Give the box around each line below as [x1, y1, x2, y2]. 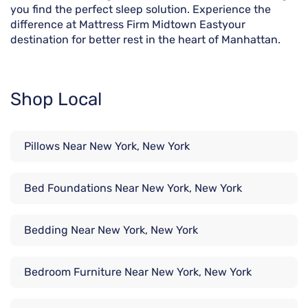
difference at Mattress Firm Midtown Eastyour [10, 18, 245, 32]
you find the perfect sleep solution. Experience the [10, 3, 271, 16]
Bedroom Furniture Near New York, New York [24, 265, 252, 279]
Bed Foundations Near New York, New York [24, 181, 242, 195]
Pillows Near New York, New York [24, 140, 190, 153]
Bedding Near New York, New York [24, 223, 198, 237]
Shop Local [10, 89, 102, 111]
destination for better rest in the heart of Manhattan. [10, 33, 280, 47]
